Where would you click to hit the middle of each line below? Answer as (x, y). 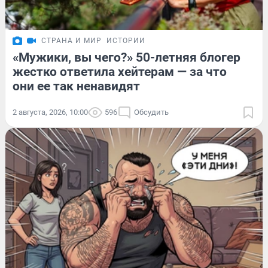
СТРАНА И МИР (71, 40)
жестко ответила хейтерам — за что (120, 71)
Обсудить (151, 112)
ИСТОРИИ (126, 40)
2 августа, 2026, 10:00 (50, 112)
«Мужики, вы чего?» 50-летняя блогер (127, 57)
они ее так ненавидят (76, 86)
